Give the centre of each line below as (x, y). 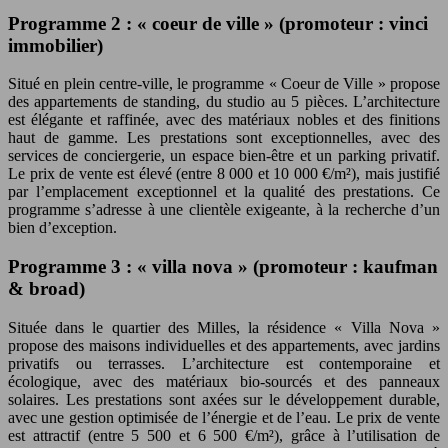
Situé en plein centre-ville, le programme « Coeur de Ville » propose (224, 84)
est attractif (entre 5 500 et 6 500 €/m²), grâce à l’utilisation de (224, 435)
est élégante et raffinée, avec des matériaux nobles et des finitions (224, 120)
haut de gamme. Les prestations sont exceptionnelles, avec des (224, 138)
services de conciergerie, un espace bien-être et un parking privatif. (224, 156)
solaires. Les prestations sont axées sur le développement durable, (224, 399)
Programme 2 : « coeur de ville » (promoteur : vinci (218, 23)
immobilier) (55, 45)
